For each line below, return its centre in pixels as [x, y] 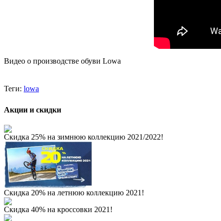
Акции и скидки [33, 110]
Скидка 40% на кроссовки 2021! [58, 209]
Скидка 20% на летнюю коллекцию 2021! [74, 192]
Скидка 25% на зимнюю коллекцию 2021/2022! [84, 137]
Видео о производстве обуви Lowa [62, 61]
